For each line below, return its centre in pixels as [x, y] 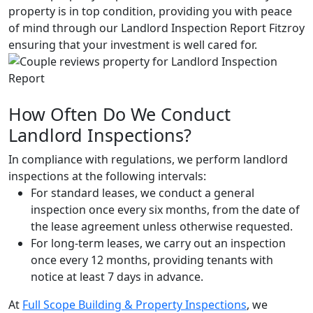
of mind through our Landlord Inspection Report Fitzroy [156, 28]
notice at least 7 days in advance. [117, 276]
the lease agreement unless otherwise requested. [162, 226]
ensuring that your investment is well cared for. [133, 44]
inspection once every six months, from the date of [165, 209]
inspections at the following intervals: [107, 176]
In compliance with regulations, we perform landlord [148, 159]
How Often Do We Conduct [119, 114]
